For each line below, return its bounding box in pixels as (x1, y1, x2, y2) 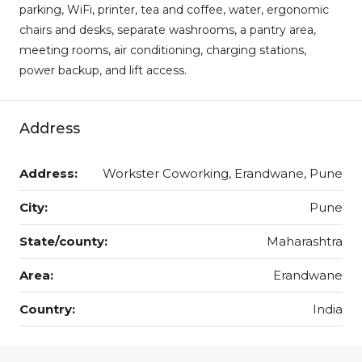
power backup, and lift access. (19, 62, 187, 78)
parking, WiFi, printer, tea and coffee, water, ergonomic (19, 2, 329, 17)
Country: (19, 301, 75, 317)
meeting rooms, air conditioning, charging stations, (19, 42, 306, 57)
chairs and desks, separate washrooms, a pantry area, (19, 22, 316, 37)
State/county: (19, 233, 107, 249)
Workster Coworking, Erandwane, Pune (103, 165, 343, 181)
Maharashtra (267, 233, 343, 249)
